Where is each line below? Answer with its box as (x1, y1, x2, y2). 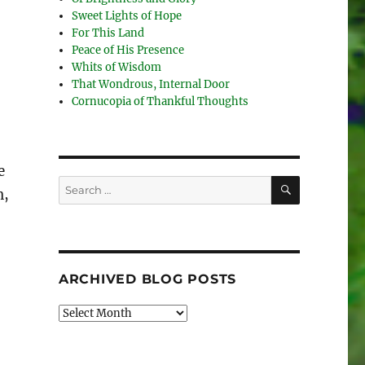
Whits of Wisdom (72, 60, 162, 74)
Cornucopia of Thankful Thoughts (72, 95, 249, 108)
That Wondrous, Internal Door (72, 77, 231, 91)
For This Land (72, 26, 145, 40)
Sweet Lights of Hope (72, 9, 182, 23)
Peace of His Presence (72, 43, 185, 57)
